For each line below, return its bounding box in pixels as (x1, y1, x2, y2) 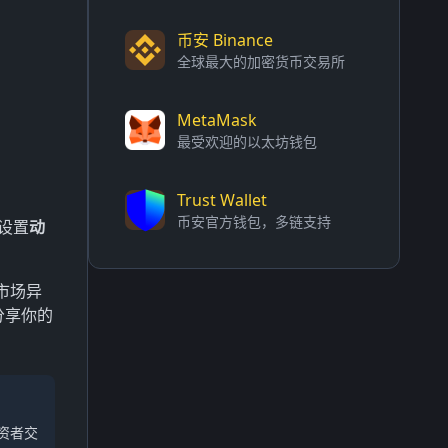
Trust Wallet (177, 189, 267, 211)
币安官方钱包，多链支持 (177, 212, 331, 231)
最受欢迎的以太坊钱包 (177, 132, 317, 151)
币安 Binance (177, 29, 273, 51)
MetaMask (177, 109, 257, 131)
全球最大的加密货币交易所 (177, 52, 345, 71)
